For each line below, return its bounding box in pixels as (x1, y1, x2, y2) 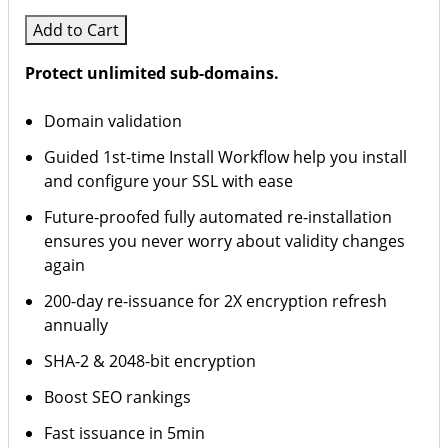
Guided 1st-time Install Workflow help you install (44, 146, 408, 168)
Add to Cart (33, 19, 119, 41)
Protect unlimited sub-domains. (25, 62, 279, 84)
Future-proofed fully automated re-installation (44, 206, 393, 228)
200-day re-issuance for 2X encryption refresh (44, 290, 388, 312)
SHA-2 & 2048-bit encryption (44, 350, 257, 372)
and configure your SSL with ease (44, 170, 294, 192)
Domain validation (44, 110, 183, 132)
